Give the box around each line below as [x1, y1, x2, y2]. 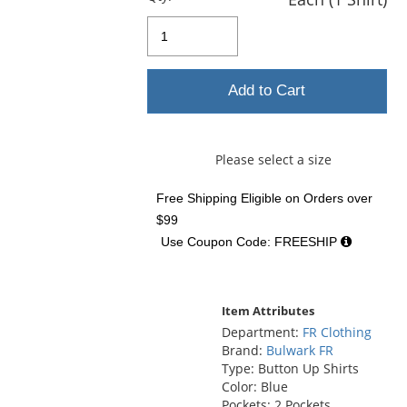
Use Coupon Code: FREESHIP [161, 233, 342, 249]
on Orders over [282, 190, 373, 205]
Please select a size [214, 150, 332, 168]
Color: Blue [221, 377, 288, 395]
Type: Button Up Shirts [221, 359, 359, 377]
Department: [221, 323, 303, 341]
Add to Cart [228, 82, 306, 100]
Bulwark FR [265, 341, 333, 359]
